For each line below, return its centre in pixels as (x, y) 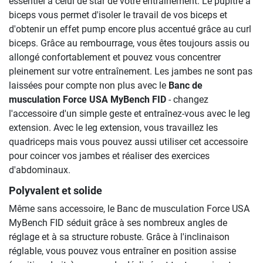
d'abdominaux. (40, 170)
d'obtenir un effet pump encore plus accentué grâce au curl (130, 29)
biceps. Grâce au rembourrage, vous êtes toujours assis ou (129, 43)
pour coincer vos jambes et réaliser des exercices (109, 156)
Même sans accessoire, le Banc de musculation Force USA (129, 209)
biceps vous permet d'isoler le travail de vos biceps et (118, 15)
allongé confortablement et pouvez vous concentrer (115, 57)
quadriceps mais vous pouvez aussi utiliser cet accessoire (128, 141)
